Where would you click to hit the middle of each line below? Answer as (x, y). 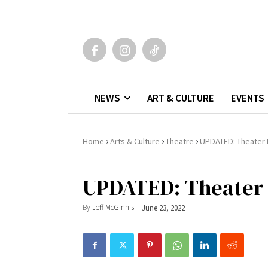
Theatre (180, 141)
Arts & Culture (135, 141)
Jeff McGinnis (113, 208)
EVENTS (248, 98)
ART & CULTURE (181, 98)
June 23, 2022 (163, 208)
